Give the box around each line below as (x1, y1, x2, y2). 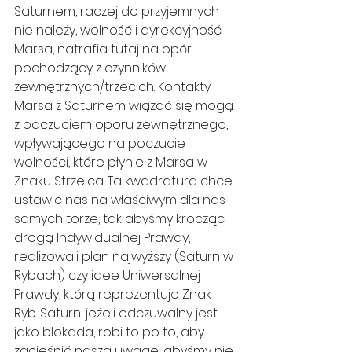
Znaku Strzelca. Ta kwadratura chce (14, 172, 236, 191)
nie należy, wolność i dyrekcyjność (14, 21, 225, 40)
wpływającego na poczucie (14, 134, 189, 153)
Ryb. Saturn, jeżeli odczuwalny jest (14, 304, 221, 323)
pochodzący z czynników (14, 59, 169, 78)
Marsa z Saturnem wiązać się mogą (14, 97, 236, 115)
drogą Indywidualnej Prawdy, (14, 229, 193, 247)
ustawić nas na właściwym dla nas (14, 191, 229, 210)
